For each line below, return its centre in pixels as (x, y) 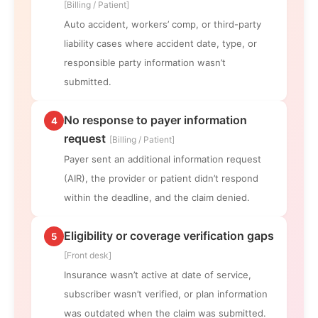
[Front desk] (88, 255)
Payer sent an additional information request (163, 159)
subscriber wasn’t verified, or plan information (166, 294)
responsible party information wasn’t (145, 62)
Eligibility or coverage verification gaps (169, 235)
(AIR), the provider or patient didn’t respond (161, 178)
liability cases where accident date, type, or (160, 43)
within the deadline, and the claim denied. (157, 197)
